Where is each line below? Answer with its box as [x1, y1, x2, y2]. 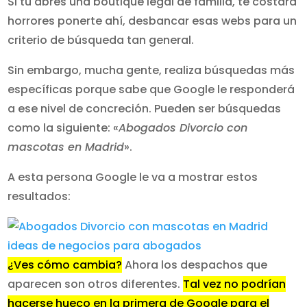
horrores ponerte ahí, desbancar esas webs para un [8, 13, 297, 29]
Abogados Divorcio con [119, 120, 248, 136]
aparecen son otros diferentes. [8, 276, 184, 292]
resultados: [8, 188, 71, 204]
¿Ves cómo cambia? [8, 257, 123, 273]
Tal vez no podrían [183, 276, 286, 292]
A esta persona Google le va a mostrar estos [8, 169, 258, 185]
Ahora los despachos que [122, 257, 268, 273]
